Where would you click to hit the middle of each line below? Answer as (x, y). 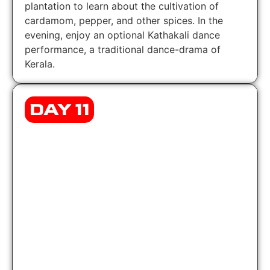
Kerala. (40, 64)
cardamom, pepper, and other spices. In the (124, 20)
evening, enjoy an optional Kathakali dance (122, 35)
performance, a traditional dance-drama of (123, 49)
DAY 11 (59, 109)
